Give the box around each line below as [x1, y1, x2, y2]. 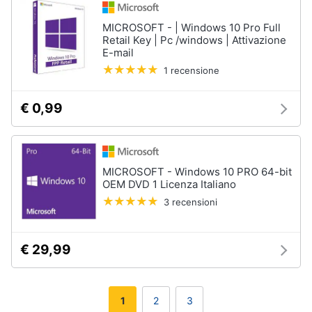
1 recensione [164, 65, 219, 76]
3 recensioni [164, 196, 217, 208]
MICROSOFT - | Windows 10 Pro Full [102, 21, 281, 34]
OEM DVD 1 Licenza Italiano [102, 178, 236, 191]
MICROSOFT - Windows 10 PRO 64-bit [102, 165, 292, 178]
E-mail [102, 46, 134, 59]
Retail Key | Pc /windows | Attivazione [102, 33, 286, 47]
